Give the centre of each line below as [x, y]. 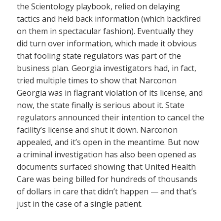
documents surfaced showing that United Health [106, 167]
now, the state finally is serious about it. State [101, 105]
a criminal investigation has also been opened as [107, 154]
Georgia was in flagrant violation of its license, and [110, 93]
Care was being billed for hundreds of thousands [107, 179]
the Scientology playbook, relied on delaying [98, 6]
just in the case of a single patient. [80, 204]
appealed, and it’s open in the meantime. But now [108, 142]
